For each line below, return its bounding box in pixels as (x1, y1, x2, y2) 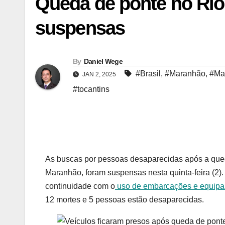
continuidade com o (45, 182, 115, 191)
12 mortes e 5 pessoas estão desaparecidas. (45, 195, 204, 204)
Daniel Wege (83, 57, 123, 66)
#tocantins (73, 85, 109, 94)
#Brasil (136, 69, 161, 78)
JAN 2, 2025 (81, 71, 118, 78)
